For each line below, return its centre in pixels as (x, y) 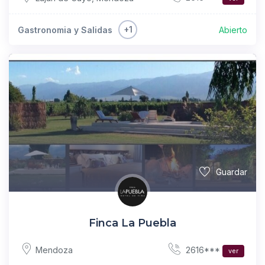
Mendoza (54, 250)
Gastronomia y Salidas (65, 30)
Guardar (232, 172)
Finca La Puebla (132, 223)
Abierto (233, 30)
